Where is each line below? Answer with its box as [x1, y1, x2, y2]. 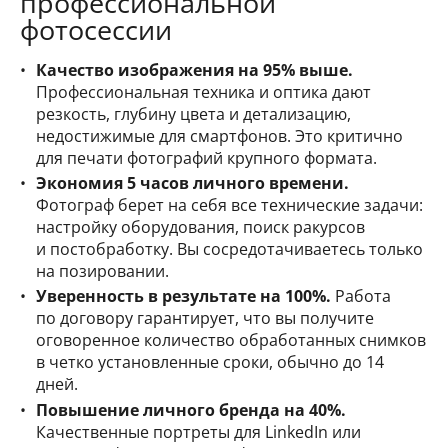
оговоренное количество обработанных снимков [36, 329, 426, 352]
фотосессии [20, 11, 172, 49]
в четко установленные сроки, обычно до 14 [36, 351, 384, 374]
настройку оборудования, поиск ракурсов [36, 216, 365, 239]
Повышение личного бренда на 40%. [36, 398, 346, 421]
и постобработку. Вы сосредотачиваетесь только [36, 238, 423, 261]
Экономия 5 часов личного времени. [36, 172, 349, 195]
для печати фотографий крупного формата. [36, 147, 377, 170]
